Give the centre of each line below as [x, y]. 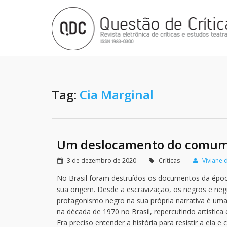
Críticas [169, 160]
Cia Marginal [117, 94]
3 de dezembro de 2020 [102, 160]
